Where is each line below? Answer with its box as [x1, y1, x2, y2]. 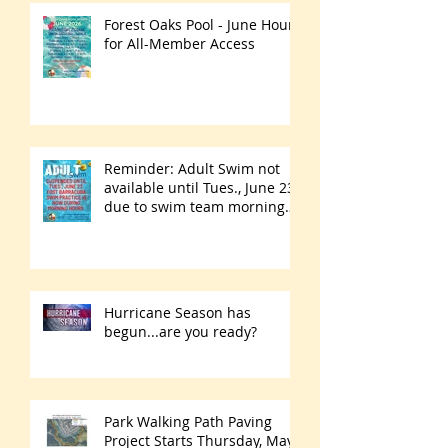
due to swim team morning [104, 197, 285, 216]
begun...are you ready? [104, 322, 257, 341]
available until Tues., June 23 [104, 178, 295, 197]
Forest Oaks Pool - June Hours [104, 15, 301, 34]
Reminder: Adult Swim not [104, 159, 280, 178]
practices [104, 216, 165, 235]
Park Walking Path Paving [104, 412, 272, 431]
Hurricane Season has [104, 303, 251, 322]
